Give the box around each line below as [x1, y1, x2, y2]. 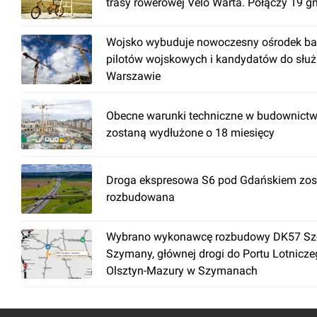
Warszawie [106, 69, 161, 83]
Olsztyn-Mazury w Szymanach [106, 264, 258, 277]
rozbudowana [106, 190, 175, 204]
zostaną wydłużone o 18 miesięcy [106, 126, 275, 139]
